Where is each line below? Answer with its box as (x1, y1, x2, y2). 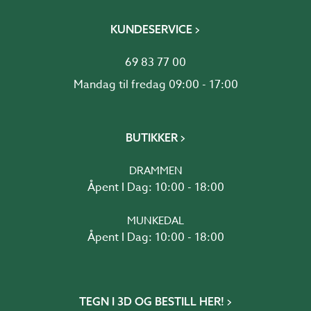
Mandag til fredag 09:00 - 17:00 (73, 76, 238, 94)
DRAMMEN (128, 163, 183, 179)
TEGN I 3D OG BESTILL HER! (78, 294, 224, 309)
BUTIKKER (125, 131, 178, 145)
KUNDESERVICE (110, 22, 192, 37)
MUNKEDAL (127, 213, 184, 229)
